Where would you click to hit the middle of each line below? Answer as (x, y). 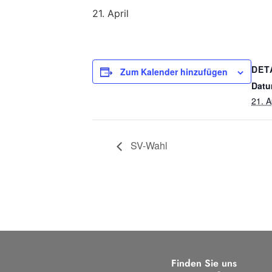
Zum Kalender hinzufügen (174, 72)
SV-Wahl (148, 145)
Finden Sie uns (204, 263)
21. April (110, 13)
